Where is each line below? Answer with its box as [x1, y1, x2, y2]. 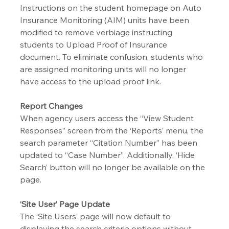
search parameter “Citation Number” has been [20, 138, 200, 148]
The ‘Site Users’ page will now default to [20, 211, 173, 222]
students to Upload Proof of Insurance [20, 39, 170, 50]
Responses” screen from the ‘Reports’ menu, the [20, 125, 206, 136]
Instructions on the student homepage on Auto [20, 3, 204, 13]
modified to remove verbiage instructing [20, 27, 175, 38]
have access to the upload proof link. [20, 76, 162, 87]
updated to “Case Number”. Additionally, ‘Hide [20, 150, 197, 161]
